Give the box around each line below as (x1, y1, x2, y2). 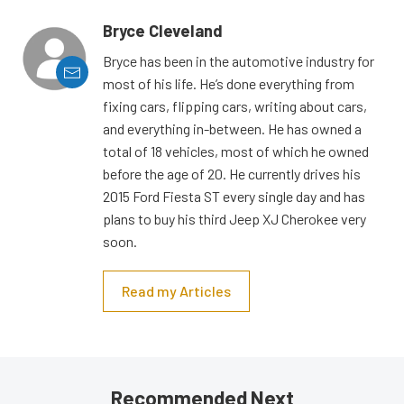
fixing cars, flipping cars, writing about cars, (103, 97, 367, 115)
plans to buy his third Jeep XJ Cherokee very (103, 210, 366, 228)
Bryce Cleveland (103, 21, 223, 41)
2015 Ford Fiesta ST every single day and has (103, 188, 365, 206)
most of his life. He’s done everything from (103, 75, 354, 93)
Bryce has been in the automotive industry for (103, 52, 374, 70)
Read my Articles (122, 282, 231, 300)
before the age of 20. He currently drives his (103, 165, 361, 183)
